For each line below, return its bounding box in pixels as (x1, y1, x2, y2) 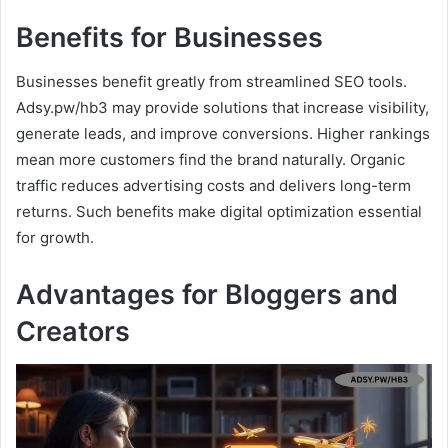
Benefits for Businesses (16, 20, 323, 54)
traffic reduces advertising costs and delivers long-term (16, 176, 411, 196)
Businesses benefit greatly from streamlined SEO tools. (16, 72, 407, 92)
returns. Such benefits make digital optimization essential (16, 202, 422, 222)
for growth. (16, 228, 94, 248)
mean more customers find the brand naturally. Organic (16, 150, 405, 170)
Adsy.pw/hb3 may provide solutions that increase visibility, (16, 98, 429, 118)
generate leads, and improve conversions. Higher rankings (16, 124, 430, 144)
